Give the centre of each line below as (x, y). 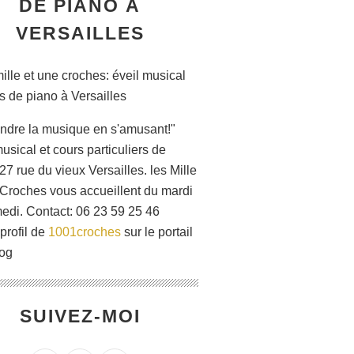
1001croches (85, 232)
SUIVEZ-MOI (80, 316)
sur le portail (157, 232)
